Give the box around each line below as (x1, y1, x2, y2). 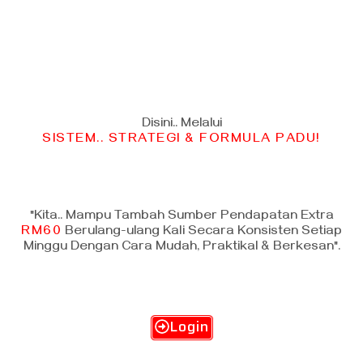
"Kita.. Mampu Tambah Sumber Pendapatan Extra (29, 209, 334, 226)
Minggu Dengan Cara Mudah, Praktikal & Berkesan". (23, 240, 340, 257)
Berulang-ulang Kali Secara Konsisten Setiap (65, 224, 342, 241)
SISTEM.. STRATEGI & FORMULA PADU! (42, 132, 321, 149)
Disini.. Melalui (141, 117, 222, 134)
